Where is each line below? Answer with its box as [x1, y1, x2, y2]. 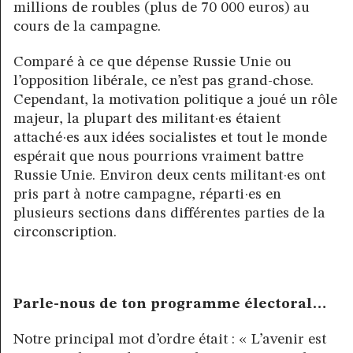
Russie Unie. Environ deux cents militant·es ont [13, 168, 325, 184]
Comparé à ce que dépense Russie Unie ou [13, 54, 292, 71]
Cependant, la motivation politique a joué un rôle [13, 92, 337, 109]
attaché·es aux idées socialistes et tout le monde [13, 130, 327, 147]
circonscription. [13, 225, 117, 241]
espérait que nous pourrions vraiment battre [13, 149, 303, 165]
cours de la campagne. [13, 19, 161, 35]
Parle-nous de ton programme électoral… [13, 295, 331, 312]
